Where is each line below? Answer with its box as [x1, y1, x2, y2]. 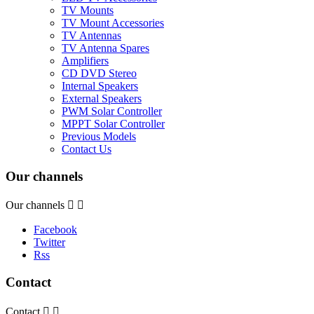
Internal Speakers [62, 79, 138, 92]
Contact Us [62, 142, 111, 155]
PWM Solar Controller [62, 104, 162, 117]
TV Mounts [62, 4, 114, 16]
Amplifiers [62, 54, 109, 67]
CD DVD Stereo [62, 67, 137, 79]
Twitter [34, 236, 65, 249]
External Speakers [62, 92, 142, 104]
